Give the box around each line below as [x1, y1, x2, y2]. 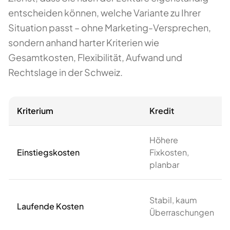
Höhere [149, 135, 178, 145]
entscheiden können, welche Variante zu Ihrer [8, 7, 201, 18]
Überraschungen [149, 207, 214, 218]
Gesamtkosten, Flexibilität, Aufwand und [8, 51, 182, 63]
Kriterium [17, 105, 53, 116]
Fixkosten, [149, 147, 189, 158]
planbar [149, 159, 179, 170]
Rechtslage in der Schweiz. [8, 66, 123, 78]
